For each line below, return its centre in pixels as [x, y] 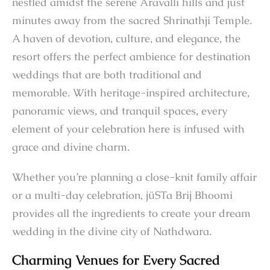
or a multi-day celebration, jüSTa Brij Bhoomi [122, 195]
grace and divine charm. [71, 147]
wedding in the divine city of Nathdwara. [112, 231]
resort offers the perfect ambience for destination [131, 57]
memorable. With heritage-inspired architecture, [131, 93]
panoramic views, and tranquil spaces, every [120, 111]
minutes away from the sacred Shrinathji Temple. [132, 20]
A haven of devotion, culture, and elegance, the [126, 39]
